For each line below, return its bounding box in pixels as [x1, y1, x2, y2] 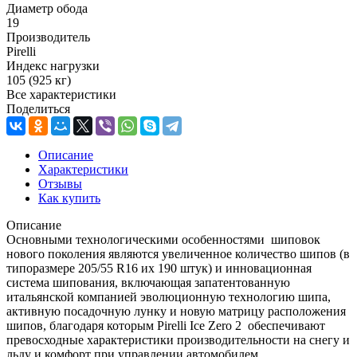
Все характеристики [6, 87, 116, 101]
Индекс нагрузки [6, 58, 100, 73]
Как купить [38, 190, 100, 205]
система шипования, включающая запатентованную [6, 275, 290, 289]
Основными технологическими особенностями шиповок [6, 232, 320, 246]
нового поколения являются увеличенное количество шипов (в [6, 246, 350, 261]
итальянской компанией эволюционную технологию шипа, [6, 289, 331, 304]
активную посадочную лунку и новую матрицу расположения [6, 304, 346, 318]
